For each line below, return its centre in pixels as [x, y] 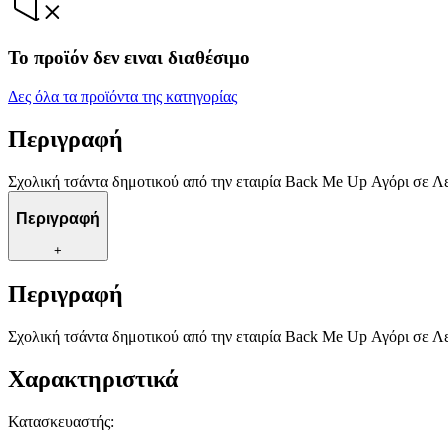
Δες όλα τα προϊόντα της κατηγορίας [122, 97]
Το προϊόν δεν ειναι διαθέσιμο [129, 58]
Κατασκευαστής [59, 421]
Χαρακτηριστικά [93, 378]
